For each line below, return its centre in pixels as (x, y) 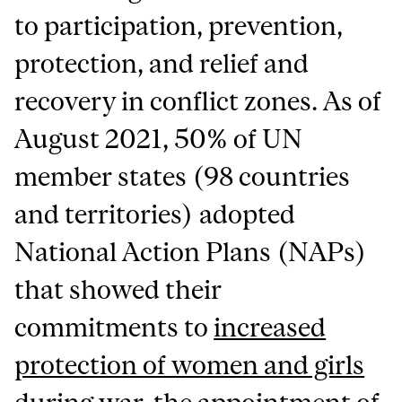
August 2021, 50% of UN (159, 139)
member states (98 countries (183, 176)
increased (270, 327)
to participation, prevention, (179, 26)
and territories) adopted (155, 214)
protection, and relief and (162, 63)
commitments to (114, 327)
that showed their (118, 289)
